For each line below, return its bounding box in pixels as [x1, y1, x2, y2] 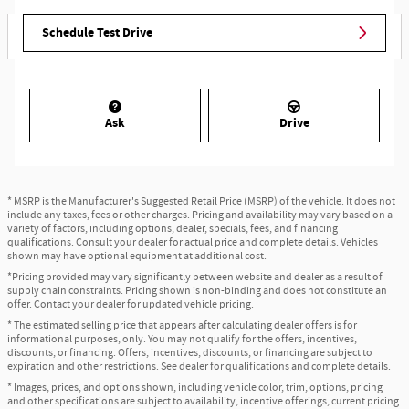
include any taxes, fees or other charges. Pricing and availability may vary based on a [7, 207, 393, 224]
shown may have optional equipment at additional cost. [7, 248, 267, 265]
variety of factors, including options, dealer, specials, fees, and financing [7, 221, 338, 237]
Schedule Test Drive [42, 24, 152, 42]
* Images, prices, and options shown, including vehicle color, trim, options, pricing [7, 380, 383, 396]
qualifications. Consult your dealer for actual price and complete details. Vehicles [7, 235, 378, 251]
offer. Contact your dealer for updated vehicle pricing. [7, 297, 254, 313]
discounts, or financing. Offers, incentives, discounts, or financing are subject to [7, 345, 372, 362]
